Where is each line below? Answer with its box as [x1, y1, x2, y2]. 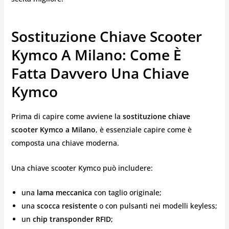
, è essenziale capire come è [95, 125, 192, 135]
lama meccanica [36, 187, 92, 197]
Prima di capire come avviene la [11, 111, 123, 122]
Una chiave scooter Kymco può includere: [11, 163, 153, 173]
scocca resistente [36, 200, 97, 211]
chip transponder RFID [32, 214, 111, 224]
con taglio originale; [91, 187, 162, 197]
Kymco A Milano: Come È [11, 44, 181, 64]
